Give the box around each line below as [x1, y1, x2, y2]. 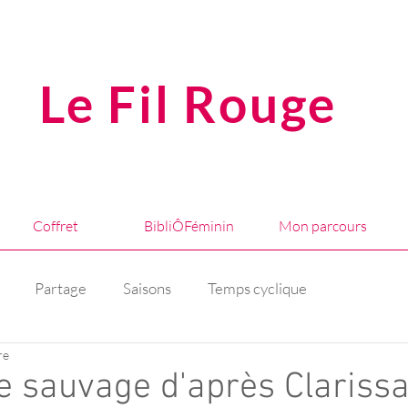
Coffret [32, 217, 78, 235]
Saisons [123, 278, 171, 298]
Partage [35, 278, 87, 298]
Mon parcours [279, 217, 367, 235]
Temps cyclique [208, 278, 307, 298]
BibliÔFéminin [144, 217, 234, 235]
